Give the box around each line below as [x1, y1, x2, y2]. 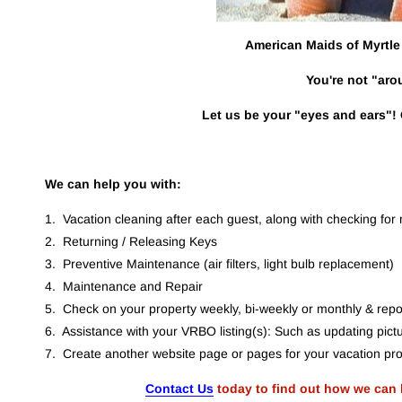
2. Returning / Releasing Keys [45, 234, 218, 249]
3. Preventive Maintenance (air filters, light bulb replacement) [45, 257, 395, 271]
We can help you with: [45, 177, 182, 191]
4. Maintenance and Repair [45, 279, 204, 293]
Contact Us [144, 381, 214, 396]
